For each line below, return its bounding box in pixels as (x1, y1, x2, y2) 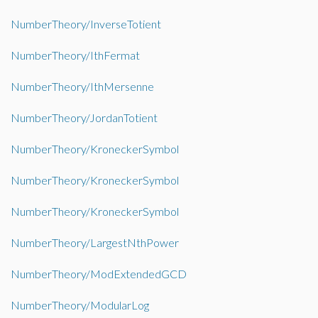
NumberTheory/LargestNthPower (11, 236, 179, 249)
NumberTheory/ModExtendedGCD (11, 267, 187, 280)
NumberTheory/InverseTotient (11, 17, 161, 31)
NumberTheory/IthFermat (11, 48, 140, 62)
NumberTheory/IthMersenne (11, 79, 154, 93)
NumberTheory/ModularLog (11, 298, 149, 312)
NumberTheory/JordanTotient (11, 111, 158, 124)
